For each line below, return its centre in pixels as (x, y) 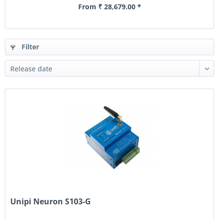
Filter (29, 47)
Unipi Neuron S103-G (51, 202)
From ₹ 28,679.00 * (109, 7)
